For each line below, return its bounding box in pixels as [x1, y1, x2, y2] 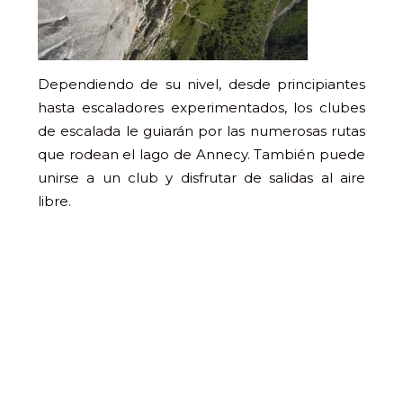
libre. [38, 193, 71, 210]
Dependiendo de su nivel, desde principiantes [38, 76, 365, 93]
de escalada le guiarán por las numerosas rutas [38, 122, 365, 139]
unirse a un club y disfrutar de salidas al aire [38, 169, 365, 186]
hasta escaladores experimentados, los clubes [38, 99, 365, 116]
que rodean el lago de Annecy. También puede [38, 146, 365, 163]
